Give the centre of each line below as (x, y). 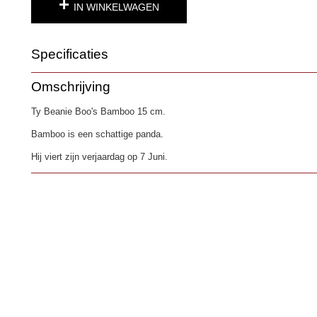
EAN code (52, 94)
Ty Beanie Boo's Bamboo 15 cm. (98, 111)
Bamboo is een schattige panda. (97, 134)
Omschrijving (71, 87)
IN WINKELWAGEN (116, 7)
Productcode (57, 79)
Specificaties (70, 54)
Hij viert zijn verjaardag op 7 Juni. (99, 157)
